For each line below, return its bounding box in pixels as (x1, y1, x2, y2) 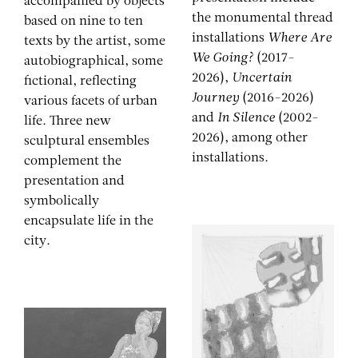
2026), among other (192, 131, 308, 145)
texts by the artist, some (24, 34, 165, 48)
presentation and (24, 174, 125, 188)
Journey (192, 91, 242, 105)
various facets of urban (24, 94, 157, 108)
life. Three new (24, 114, 111, 128)
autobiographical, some (24, 54, 163, 68)
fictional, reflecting (24, 74, 137, 88)
